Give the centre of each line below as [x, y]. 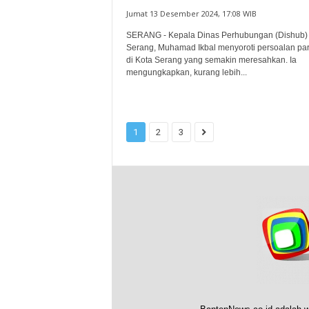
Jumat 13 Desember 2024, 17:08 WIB [191, 13]
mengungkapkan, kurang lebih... [186, 72]
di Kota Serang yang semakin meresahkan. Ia [211, 60]
